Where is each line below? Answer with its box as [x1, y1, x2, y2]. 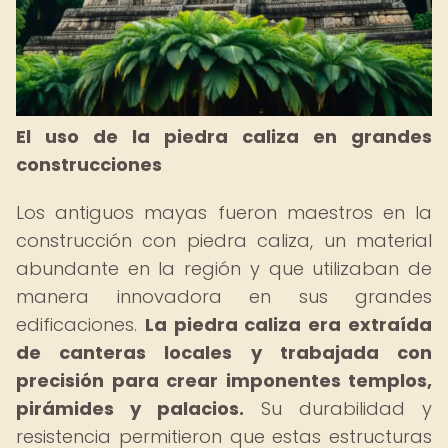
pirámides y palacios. [16, 396, 244, 421]
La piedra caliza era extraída [144, 312, 433, 337]
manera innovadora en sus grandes [16, 284, 432, 309]
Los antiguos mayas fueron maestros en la [16, 200, 432, 225]
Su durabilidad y [244, 396, 432, 421]
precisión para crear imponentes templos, [16, 368, 432, 393]
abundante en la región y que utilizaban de [16, 256, 432, 281]
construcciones [16, 152, 162, 177]
